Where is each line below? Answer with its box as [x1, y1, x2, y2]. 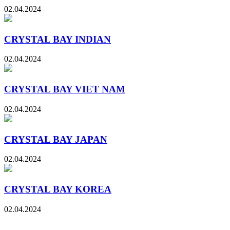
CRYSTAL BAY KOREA [4, 184, 111, 195]
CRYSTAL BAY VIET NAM [4, 84, 125, 95]
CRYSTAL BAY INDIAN [4, 33, 111, 45]
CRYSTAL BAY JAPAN [4, 133, 107, 145]
